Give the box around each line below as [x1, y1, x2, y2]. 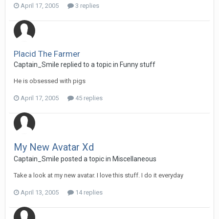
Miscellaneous [112, 155, 156, 163]
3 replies [74, 2, 99, 9]
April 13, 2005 [21, 189, 59, 196]
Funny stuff [120, 61, 155, 68]
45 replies [74, 94, 103, 102]
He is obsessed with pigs [14, 77, 86, 85]
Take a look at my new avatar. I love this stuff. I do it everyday [14, 172, 183, 179]
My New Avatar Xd [14, 141, 94, 153]
